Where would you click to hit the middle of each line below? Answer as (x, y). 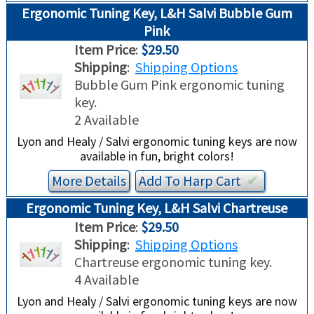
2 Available (106, 120)
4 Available (106, 280)
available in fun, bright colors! (157, 156)
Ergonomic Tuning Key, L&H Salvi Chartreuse (157, 208)
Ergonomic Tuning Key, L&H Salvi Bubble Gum (157, 13)
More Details (89, 181)
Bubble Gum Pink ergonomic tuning (179, 85)
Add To (161, 181)
